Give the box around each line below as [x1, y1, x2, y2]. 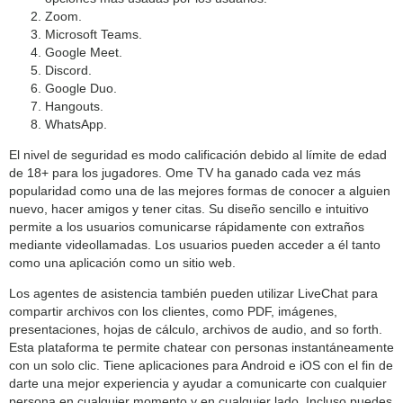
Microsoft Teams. [45, 26, 142, 41]
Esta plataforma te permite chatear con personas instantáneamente [9, 339, 394, 354]
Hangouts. [45, 98, 103, 113]
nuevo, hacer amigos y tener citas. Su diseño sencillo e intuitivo [9, 201, 369, 216]
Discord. [45, 62, 92, 77]
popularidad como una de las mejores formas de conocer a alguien [9, 183, 390, 198]
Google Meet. [45, 44, 122, 59]
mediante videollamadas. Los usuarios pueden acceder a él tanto [9, 237, 381, 252]
